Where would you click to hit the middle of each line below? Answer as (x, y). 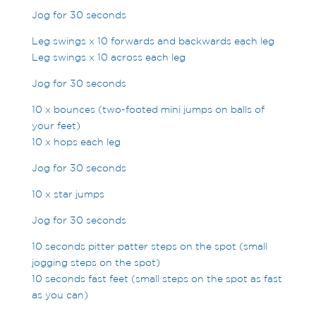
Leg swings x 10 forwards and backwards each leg (153, 41)
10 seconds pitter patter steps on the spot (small (149, 247)
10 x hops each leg (76, 142)
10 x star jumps (68, 194)
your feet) (56, 126)
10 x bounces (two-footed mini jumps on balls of (148, 110)
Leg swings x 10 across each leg (108, 57)
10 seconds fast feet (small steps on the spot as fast (157, 279)
